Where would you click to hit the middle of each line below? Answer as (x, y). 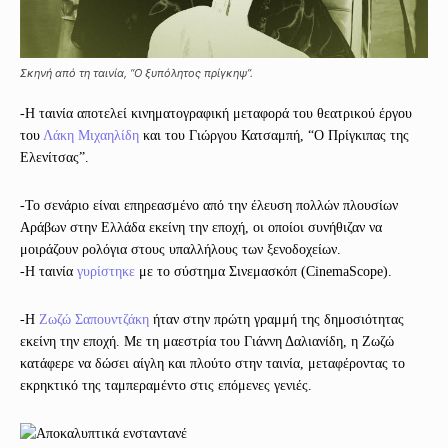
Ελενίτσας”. (54, 157)
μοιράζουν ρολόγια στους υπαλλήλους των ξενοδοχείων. (180, 249)
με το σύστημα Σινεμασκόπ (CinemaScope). (263, 271)
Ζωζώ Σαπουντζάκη (94, 319)
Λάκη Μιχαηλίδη (91, 135)
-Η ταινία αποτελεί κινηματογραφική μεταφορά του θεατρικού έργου (216, 113)
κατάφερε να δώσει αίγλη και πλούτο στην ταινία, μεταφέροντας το (212, 363)
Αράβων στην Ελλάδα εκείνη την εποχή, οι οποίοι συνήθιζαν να (201, 227)
